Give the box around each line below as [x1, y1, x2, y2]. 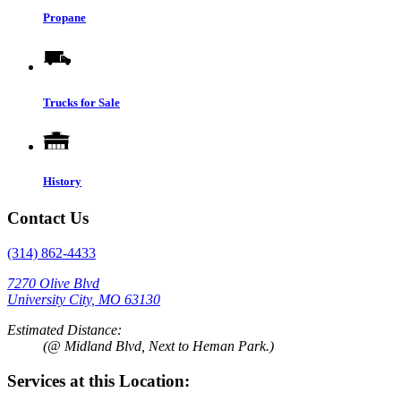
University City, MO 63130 [7, 291, 160, 307]
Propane [43, 11, 86, 25]
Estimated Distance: [7, 321, 122, 337]
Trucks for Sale [43, 95, 120, 109]
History [43, 175, 81, 188]
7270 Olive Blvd [7, 275, 99, 291]
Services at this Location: [7, 371, 190, 390]
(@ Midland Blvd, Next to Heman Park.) [43, 337, 274, 354]
